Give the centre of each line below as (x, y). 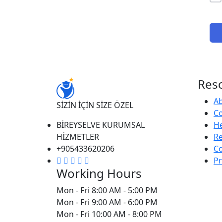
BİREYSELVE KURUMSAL (101, 125)
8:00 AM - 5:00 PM (125, 190)
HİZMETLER (78, 137)
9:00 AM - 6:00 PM (125, 202)
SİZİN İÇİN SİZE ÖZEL (95, 105)
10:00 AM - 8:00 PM (127, 214)
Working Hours (99, 173)
